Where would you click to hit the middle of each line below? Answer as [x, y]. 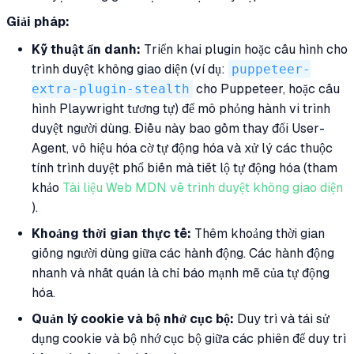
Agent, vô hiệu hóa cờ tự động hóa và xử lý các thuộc [182, 148]
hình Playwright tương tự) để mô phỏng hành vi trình [181, 108]
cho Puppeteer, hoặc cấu [266, 88]
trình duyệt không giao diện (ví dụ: [130, 69]
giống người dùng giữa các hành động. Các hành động [183, 253]
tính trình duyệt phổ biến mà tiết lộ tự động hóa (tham [185, 168]
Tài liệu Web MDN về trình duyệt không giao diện [203, 187]
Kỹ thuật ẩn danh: [86, 49]
